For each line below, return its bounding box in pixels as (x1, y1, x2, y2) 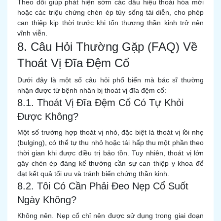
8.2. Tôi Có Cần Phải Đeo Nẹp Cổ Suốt (17, 181, 188, 191)
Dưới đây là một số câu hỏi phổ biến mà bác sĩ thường (17, 76, 204, 84)
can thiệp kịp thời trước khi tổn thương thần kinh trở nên (17, 19, 204, 27)
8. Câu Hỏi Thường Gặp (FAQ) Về (17, 40, 197, 53)
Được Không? (17, 111, 78, 122)
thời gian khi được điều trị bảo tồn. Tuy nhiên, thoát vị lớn (17, 149, 204, 157)
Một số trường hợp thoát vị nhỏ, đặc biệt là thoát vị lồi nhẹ (17, 128, 204, 136)
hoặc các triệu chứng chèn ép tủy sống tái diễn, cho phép (17, 8, 204, 16)
